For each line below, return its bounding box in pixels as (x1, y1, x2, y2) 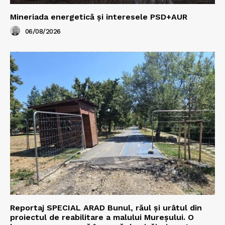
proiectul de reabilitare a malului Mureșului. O (10, 212, 194, 222)
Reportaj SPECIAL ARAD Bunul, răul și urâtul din (10, 203, 202, 213)
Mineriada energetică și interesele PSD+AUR (10, 12, 187, 22)
